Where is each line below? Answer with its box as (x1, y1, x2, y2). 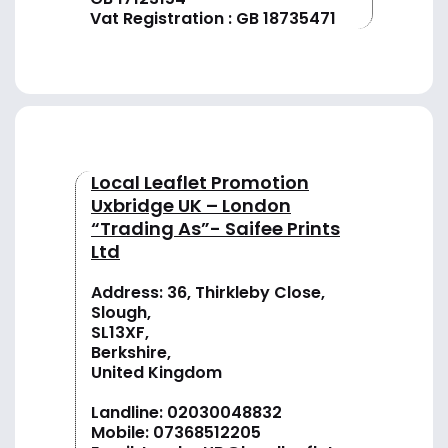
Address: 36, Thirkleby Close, (91, 281, 325, 305)
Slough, (91, 301, 151, 325)
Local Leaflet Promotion (91, 170, 309, 196)
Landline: (91, 401, 167, 425)
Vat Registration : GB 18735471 (90, 7, 336, 31)
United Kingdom (91, 361, 222, 385)
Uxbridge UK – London (91, 193, 291, 219)
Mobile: (91, 421, 153, 445)
